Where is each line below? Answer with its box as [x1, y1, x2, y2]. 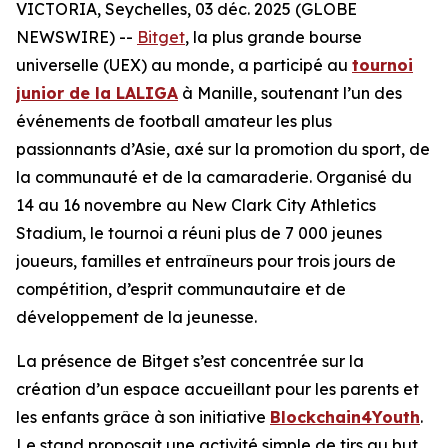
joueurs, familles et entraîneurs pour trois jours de [16, 251, 396, 271]
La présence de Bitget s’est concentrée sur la [16, 351, 364, 371]
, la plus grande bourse [185, 27, 362, 47]
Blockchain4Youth [270, 407, 420, 427]
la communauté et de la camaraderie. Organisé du [16, 167, 412, 187]
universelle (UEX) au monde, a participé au [16, 55, 352, 75]
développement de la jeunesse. [16, 307, 257, 327]
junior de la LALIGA [16, 83, 178, 103]
